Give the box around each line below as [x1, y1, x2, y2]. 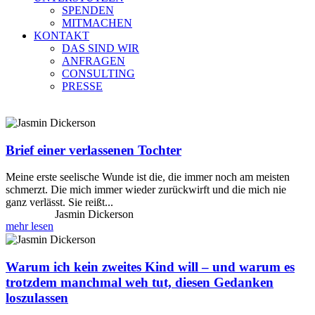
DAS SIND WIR [62, 42, 139, 54]
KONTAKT [34, 30, 89, 41]
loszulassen [6, 290, 68, 306]
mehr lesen [6, 220, 53, 233]
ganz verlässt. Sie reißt [6, 196, 105, 209]
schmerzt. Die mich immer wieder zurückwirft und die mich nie [6, 184, 286, 196]
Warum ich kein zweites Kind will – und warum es [6, 259, 295, 275]
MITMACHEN [62, 17, 132, 29]
